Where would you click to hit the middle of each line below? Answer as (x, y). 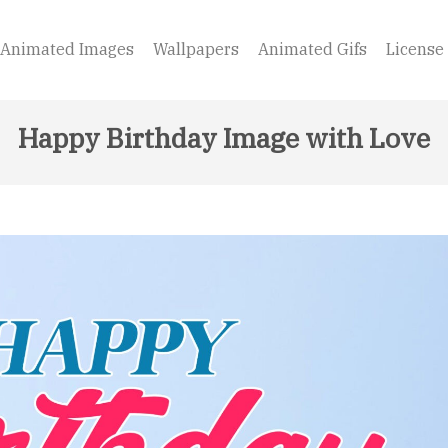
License (415, 49)
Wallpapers (196, 49)
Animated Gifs (312, 49)
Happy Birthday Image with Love (224, 137)
